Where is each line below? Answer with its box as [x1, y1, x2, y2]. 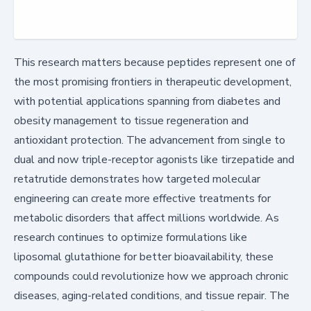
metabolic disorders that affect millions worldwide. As [14, 210, 279, 226]
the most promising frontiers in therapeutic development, [14, 74, 292, 90]
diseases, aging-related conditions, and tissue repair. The [14, 287, 289, 303]
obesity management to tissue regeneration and [14, 112, 249, 128]
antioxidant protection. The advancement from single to [14, 132, 285, 148]
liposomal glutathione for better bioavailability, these [14, 249, 274, 264]
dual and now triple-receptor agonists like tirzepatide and [14, 151, 294, 167]
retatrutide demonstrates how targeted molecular [14, 171, 260, 187]
